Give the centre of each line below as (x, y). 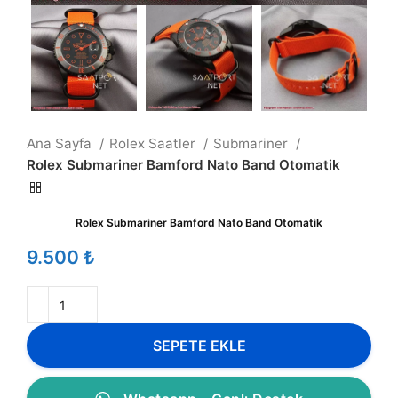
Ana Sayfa (61, 143)
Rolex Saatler (154, 143)
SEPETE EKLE (199, 345)
